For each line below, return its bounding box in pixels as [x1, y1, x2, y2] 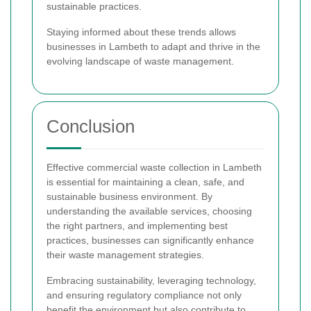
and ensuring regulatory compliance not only [47, 289, 242, 301]
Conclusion [47, 115, 135, 137]
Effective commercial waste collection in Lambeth [47, 161, 262, 173]
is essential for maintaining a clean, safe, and [47, 176, 244, 187]
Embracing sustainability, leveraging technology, [47, 274, 256, 286]
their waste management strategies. [47, 249, 204, 260]
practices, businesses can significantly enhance [47, 234, 254, 246]
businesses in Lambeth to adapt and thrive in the [47, 40, 260, 52]
